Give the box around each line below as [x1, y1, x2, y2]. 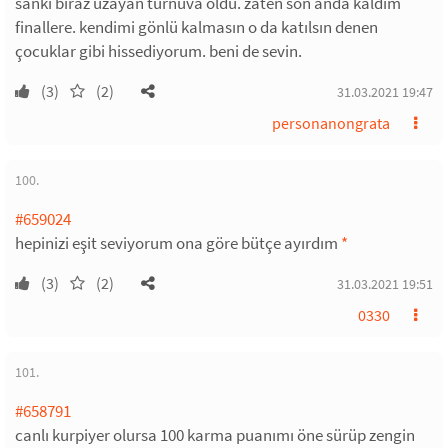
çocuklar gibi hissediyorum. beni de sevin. [15, 39, 302, 62]
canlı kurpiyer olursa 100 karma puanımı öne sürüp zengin [15, 423, 415, 446]
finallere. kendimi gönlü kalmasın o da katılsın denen [15, 15, 378, 38]
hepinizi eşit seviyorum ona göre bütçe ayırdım [15, 231, 341, 254]
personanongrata [272, 112, 390, 133]
